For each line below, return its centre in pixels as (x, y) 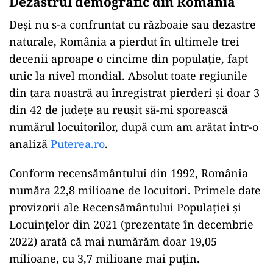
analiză (30, 144)
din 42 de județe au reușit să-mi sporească (119, 110)
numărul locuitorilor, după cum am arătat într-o (134, 127)
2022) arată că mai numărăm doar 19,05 (113, 241)
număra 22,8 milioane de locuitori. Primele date (135, 190)
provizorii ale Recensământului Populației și (125, 207)
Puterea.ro (78, 144)
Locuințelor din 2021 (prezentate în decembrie (131, 224)
